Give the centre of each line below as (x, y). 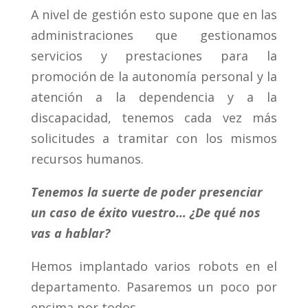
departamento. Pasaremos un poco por (154, 287)
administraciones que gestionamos (154, 35)
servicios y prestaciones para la (154, 56)
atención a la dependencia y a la (154, 97)
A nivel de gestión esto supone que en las (154, 15)
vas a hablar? (70, 233)
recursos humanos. (87, 159)
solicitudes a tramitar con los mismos (154, 139)
